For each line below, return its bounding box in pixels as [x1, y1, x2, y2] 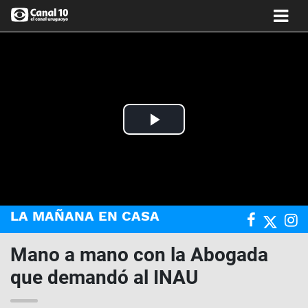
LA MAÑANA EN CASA [10, 208, 159, 224]
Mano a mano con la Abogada [10, 243, 268, 266]
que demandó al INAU [10, 265, 198, 289]
